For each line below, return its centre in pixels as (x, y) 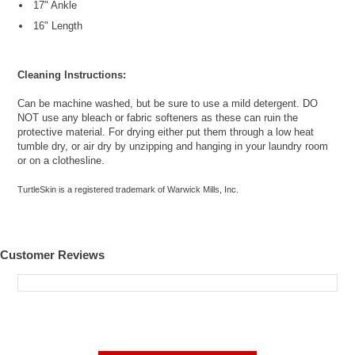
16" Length (58, 26)
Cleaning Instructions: (72, 75)
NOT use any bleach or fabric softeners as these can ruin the (158, 118)
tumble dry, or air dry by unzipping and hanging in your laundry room (173, 147)
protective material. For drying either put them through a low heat (166, 132)
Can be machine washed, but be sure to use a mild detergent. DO (168, 104)
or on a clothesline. (61, 161)
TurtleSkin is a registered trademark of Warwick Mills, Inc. (128, 190)
